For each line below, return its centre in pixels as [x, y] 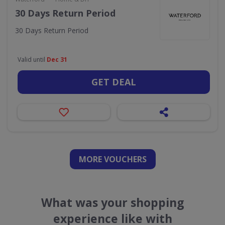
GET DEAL [114, 82]
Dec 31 [57, 60]
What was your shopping [113, 202]
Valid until [32, 60]
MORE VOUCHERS [113, 159]
